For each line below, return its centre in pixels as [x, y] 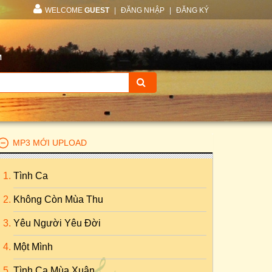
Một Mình [33, 247]
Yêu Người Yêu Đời [57, 223]
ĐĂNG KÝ [192, 10]
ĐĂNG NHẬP [143, 10]
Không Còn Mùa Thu [58, 199]
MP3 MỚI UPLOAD [50, 143]
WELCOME [65, 10]
